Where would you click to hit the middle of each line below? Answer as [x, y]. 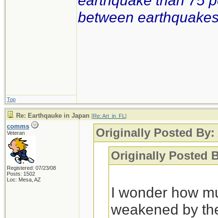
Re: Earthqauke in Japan [53, 116]
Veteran [16, 133]
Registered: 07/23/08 [31, 168]
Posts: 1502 [21, 174]
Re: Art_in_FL [109, 116]
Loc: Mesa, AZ [24, 180]
